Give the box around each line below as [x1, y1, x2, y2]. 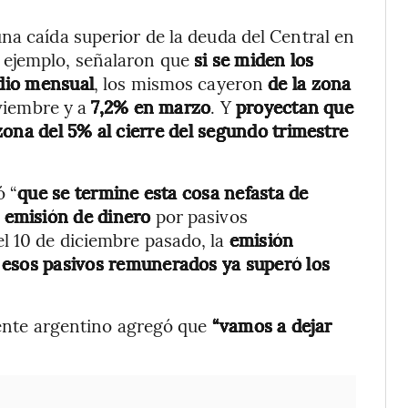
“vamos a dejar [211, 313, 331, 337]
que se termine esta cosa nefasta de [17, 180, 309, 204]
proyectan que [235, 95, 353, 118]
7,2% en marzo [91, 95, 211, 118]
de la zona [268, 71, 352, 95]
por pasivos [150, 204, 248, 228]
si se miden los [193, 47, 314, 71]
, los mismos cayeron [94, 71, 269, 95]
